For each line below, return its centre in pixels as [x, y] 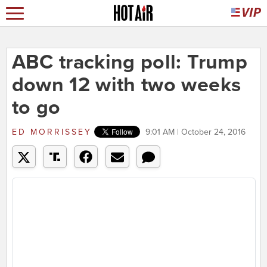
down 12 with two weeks [126, 85]
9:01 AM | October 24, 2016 [195, 132]
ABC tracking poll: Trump [129, 63]
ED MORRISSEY [52, 132]
